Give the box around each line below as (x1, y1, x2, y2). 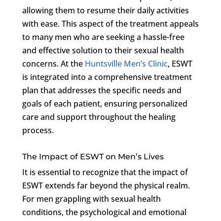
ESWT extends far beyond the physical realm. (22, 180, 190, 191)
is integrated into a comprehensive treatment (22, 71, 192, 82)
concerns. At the (22, 58, 85, 69)
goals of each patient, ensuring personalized (22, 98, 187, 109)
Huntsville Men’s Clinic (84, 58, 168, 69)
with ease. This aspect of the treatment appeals (22, 18, 199, 29)
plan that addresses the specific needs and (22, 84, 182, 96)
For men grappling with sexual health (22, 193, 161, 204)
